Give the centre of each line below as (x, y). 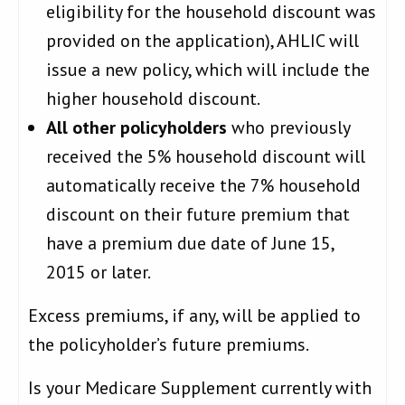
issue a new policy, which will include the (208, 70)
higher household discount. (153, 99)
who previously (288, 128)
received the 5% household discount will (206, 157)
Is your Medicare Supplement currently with (200, 388)
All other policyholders (137, 128)
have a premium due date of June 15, (190, 244)
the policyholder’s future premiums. (169, 345)
